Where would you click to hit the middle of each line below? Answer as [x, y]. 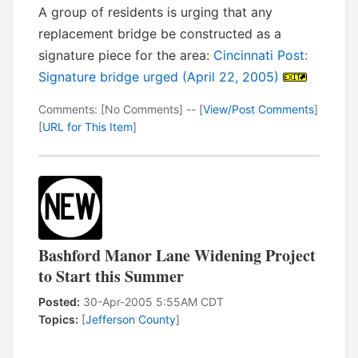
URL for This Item [88, 127]
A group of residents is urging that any [155, 12]
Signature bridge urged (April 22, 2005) [159, 77]
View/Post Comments [259, 109]
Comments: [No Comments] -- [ [121, 109]
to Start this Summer [111, 276]
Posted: [59, 302]
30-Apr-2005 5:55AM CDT [152, 302]
